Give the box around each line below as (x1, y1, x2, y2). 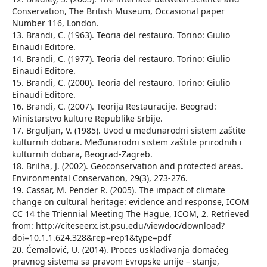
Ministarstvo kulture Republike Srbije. (11, 113, 163, 125)
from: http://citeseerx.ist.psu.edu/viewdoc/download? (11, 220, 225, 232)
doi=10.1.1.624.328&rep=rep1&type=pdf (11, 232, 171, 244)
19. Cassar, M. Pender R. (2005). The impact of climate (11, 184, 225, 196)
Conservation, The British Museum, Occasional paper (11, 5, 225, 17)
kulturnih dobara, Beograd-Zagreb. (11, 148, 153, 160)
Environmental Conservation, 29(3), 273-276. (11, 172, 188, 184)
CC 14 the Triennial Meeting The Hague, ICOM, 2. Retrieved (11, 208, 249, 220)
